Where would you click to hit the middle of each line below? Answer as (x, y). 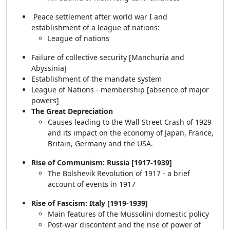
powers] (45, 100)
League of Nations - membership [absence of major (120, 90)
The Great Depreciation (73, 111)
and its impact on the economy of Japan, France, (131, 133)
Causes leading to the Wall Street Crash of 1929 (130, 122)
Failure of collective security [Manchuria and (108, 57)
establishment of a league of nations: (95, 27)
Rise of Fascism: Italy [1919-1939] (90, 203)
